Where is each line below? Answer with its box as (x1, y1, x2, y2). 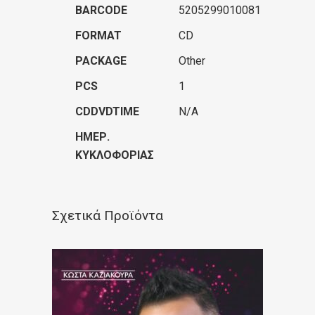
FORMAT (75, 28, 122, 42)
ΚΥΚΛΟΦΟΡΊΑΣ (75, 148, 154, 162)
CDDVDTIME (75, 104, 139, 118)
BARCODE (75, 3, 127, 17)
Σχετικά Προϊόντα (52, 207, 163, 224)
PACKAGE (75, 53, 127, 67)
